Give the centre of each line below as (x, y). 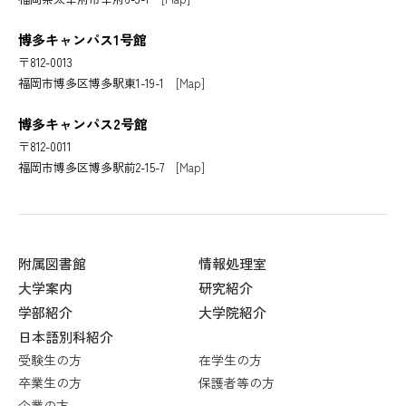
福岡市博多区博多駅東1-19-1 (97, 82)
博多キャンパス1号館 (82, 39)
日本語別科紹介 (66, 336)
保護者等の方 (237, 382)
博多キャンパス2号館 (83, 123)
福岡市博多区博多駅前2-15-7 (97, 167)
